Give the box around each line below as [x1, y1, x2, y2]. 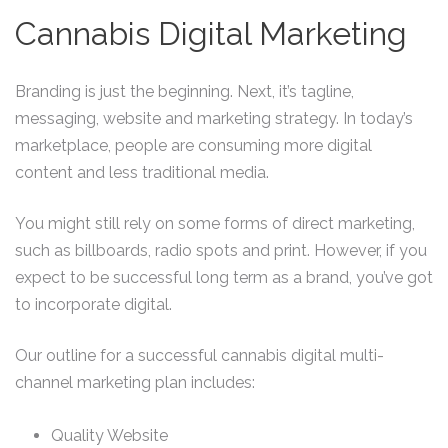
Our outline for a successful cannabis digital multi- [15, 346, 384, 365]
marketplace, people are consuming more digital [15, 136, 372, 155]
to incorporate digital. [15, 295, 172, 314]
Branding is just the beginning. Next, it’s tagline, [15, 82, 354, 101]
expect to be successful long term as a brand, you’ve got [15, 268, 433, 287]
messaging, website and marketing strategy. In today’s [15, 109, 413, 128]
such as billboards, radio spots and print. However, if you [15, 241, 427, 260]
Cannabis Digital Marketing [15, 15, 407, 52]
